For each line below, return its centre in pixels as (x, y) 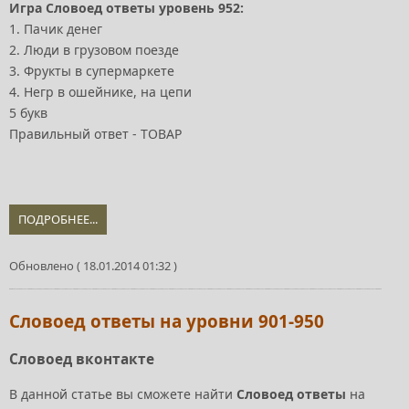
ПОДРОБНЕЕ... (58, 220)
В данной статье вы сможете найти (123, 393)
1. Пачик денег (56, 29)
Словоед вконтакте (82, 360)
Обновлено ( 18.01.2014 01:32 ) (93, 266)
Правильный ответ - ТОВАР (95, 134)
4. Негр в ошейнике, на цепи (100, 92)
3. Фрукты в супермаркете (92, 71)
